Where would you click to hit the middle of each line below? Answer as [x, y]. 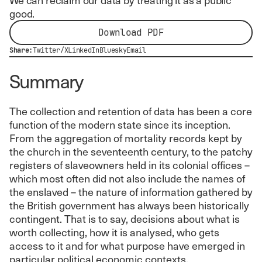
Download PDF [131, 32]
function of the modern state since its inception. [120, 124]
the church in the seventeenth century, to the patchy [131, 151]
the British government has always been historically [129, 205]
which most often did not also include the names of [127, 178]
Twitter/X [51, 50]
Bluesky [113, 50]
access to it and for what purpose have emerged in [127, 245]
